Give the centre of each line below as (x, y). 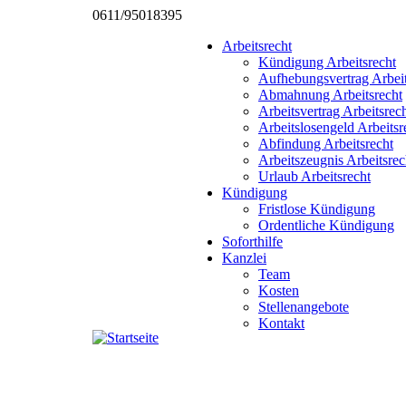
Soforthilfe (252, 242)
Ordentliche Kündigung (326, 225)
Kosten (279, 290)
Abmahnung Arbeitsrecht (330, 95)
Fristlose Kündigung (317, 209)
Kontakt (281, 323)
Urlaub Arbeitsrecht (314, 176)
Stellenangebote (304, 307)
